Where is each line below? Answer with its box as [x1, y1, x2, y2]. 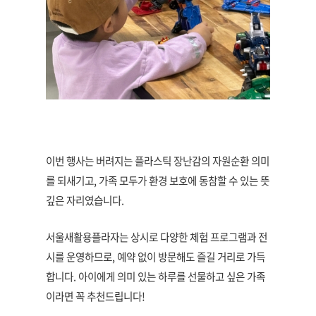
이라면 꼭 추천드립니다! [46, 288, 145, 305]
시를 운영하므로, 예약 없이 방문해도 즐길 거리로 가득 [46, 249, 265, 265]
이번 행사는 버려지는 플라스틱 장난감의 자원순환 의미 [46, 153, 269, 169]
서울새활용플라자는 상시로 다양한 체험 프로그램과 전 [46, 229, 267, 245]
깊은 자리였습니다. [46, 193, 126, 209]
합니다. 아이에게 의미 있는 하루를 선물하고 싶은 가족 [46, 269, 265, 285]
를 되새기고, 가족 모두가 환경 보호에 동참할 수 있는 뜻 [46, 173, 269, 189]
